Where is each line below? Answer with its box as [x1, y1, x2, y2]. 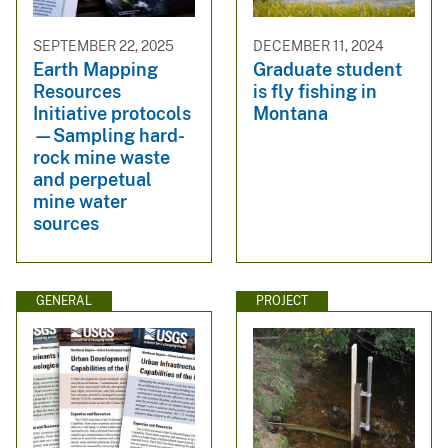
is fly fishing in [253, 81, 377, 103]
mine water [33, 191, 127, 213]
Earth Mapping [33, 59, 158, 81]
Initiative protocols [33, 103, 191, 125]
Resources [33, 81, 121, 103]
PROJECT [256, 293, 308, 308]
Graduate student [253, 59, 402, 81]
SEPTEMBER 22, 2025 [33, 37, 174, 54]
